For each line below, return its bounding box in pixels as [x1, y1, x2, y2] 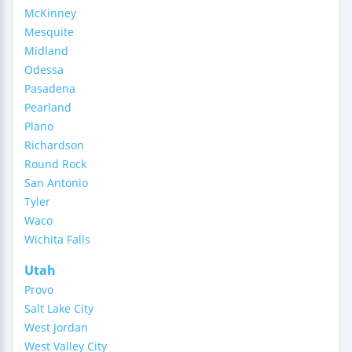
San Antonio [24, 175, 88, 190]
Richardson [24, 137, 84, 152]
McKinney [24, 5, 76, 20]
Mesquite [24, 24, 74, 39]
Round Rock [24, 156, 86, 171]
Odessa [24, 62, 64, 77]
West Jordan [24, 320, 88, 335]
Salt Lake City [24, 301, 93, 316]
